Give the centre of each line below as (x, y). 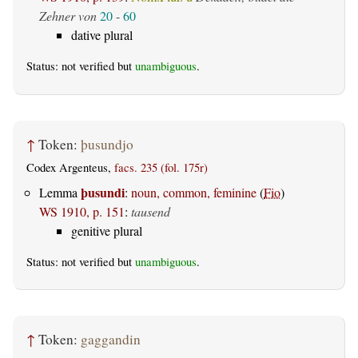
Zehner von (68, 16)
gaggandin (111, 340)
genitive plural (107, 230)
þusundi (103, 192)
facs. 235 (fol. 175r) (161, 168)
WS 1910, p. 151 (82, 211)
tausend (151, 211)
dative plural (102, 35)
